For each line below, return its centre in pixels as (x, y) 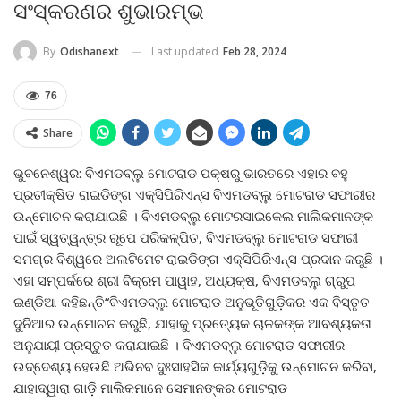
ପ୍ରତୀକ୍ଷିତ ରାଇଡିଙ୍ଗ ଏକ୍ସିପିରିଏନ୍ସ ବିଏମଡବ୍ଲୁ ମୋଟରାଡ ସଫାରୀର (194, 195)
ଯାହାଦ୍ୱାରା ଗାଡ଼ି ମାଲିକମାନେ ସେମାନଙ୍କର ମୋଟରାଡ (150, 388)
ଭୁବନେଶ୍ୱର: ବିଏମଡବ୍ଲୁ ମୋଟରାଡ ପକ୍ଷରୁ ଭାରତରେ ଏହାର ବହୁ (181, 173)
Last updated (186, 51)
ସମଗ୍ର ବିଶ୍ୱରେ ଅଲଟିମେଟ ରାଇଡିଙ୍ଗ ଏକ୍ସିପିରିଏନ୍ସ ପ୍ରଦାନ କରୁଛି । (198, 259)
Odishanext (90, 52)
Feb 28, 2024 (255, 51)
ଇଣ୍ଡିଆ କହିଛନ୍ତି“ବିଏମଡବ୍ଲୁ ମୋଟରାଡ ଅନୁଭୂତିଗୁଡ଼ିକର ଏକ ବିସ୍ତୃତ (192, 302)
